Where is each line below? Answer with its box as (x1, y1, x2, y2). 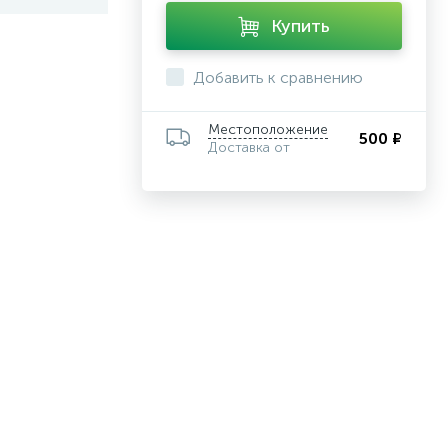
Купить (271, 15, 330, 37)
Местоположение (208, 121, 328, 138)
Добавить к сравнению (193, 68, 363, 87)
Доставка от (208, 139, 290, 156)
